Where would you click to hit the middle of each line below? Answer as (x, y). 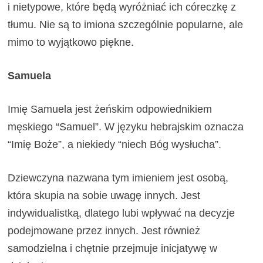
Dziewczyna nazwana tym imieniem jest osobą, (118, 178)
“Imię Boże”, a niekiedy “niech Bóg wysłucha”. (115, 144)
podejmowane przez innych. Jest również (104, 230)
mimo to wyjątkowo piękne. (71, 42)
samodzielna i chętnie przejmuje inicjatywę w (113, 248)
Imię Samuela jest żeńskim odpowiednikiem (110, 109)
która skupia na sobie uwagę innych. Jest (104, 195)
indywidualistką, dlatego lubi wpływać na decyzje (122, 213)
